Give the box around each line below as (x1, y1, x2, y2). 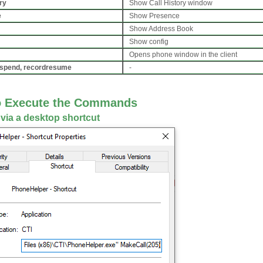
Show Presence (129, 12, 180, 20)
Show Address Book (129, 25, 193, 33)
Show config (129, 38, 168, 46)
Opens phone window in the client (129, 50, 237, 59)
